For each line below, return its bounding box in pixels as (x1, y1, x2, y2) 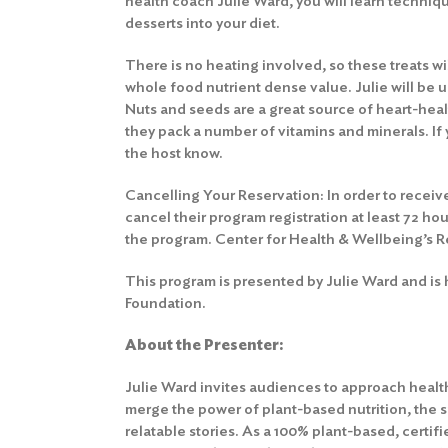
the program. (125, 230, 216, 248)
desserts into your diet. (125, 14, 281, 32)
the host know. (125, 144, 224, 162)
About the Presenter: (125, 336, 286, 354)
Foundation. (125, 294, 207, 312)
